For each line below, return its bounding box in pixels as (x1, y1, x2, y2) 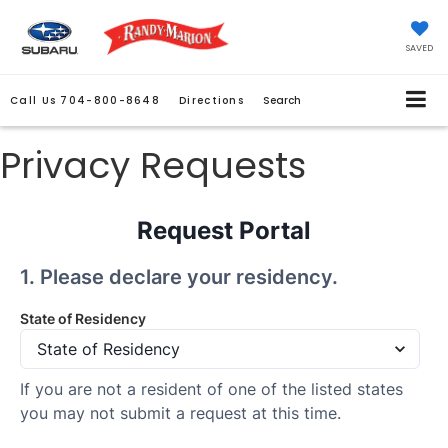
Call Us (10, 93, 57, 109)
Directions (179, 93, 245, 109)
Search (263, 93, 302, 109)
